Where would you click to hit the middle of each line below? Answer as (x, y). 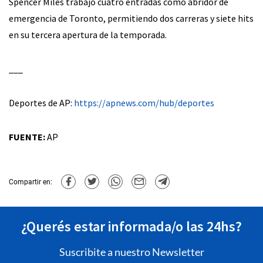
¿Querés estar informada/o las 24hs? (131, 227)
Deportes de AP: (41, 103)
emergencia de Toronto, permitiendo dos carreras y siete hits (131, 18)
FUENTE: (27, 137)
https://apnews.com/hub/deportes (144, 103)
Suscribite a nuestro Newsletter (131, 252)
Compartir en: (31, 182)
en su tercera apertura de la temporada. (88, 35)
